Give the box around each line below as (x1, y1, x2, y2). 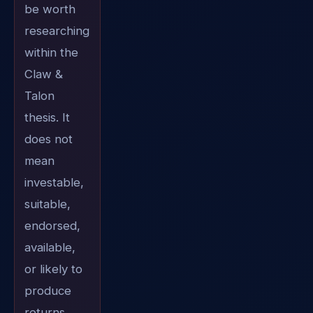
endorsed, (24, 219, 80, 233)
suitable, (24, 197, 71, 212)
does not (24, 132, 73, 147)
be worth (24, 2, 75, 17)
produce (24, 284, 71, 298)
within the (24, 45, 78, 60)
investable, (24, 175, 84, 190)
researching (24, 24, 89, 38)
